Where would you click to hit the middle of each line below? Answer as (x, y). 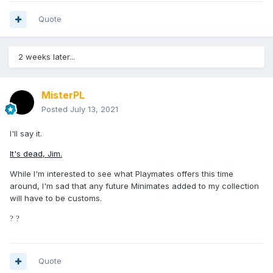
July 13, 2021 (94, 109)
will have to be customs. (57, 198)
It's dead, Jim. (36, 154)
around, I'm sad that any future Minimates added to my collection (134, 186)
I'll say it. (26, 134)
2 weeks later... (47, 57)
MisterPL (63, 95)
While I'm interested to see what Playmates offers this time (122, 174)
